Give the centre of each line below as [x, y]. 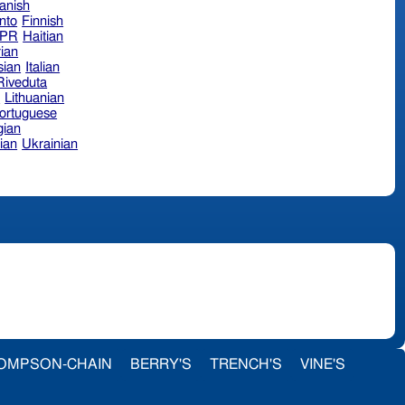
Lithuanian [35, 98]
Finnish [43, 21]
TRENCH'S [246, 364]
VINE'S [323, 364]
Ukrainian [50, 144]
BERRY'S [161, 364]
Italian [43, 67]
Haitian [43, 36]
